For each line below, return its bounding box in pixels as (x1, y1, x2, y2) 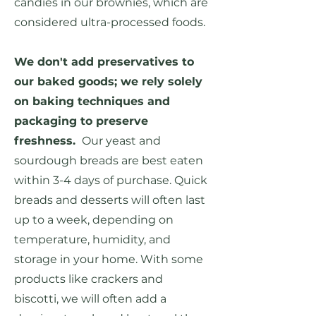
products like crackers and (14, 272, 163, 286)
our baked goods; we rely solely (14, 75, 202, 89)
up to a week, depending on (14, 213, 174, 227)
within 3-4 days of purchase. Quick (14, 174, 207, 188)
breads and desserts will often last (14, 193, 205, 207)
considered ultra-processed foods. (14, 16, 205, 30)
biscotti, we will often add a (14, 292, 166, 306)
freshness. (14, 134, 79, 148)
